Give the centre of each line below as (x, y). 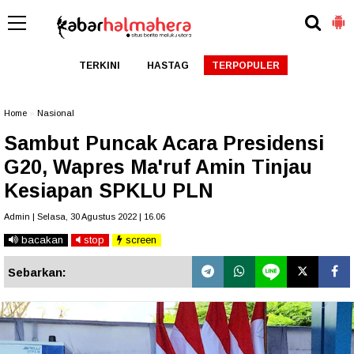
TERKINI (99, 66)
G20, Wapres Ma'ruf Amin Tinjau (158, 167)
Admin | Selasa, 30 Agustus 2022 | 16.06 (85, 217)
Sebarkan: (37, 272)
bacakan (41, 240)
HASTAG (168, 66)
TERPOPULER (245, 66)
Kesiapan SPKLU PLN (109, 190)
